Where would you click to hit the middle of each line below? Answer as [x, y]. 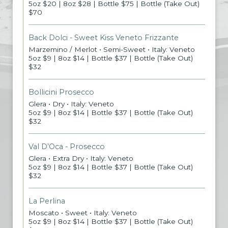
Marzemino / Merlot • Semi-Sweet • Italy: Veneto [112, 49]
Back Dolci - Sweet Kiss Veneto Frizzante [104, 38]
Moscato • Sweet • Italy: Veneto [83, 213]
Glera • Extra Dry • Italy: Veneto [81, 158]
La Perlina [47, 201]
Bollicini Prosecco [61, 92]
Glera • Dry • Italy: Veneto [71, 104]
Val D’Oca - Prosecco [67, 147]
